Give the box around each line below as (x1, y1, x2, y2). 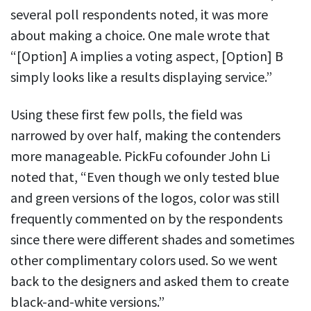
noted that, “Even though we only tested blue (10, 168, 279, 186)
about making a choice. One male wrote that (10, 26, 270, 44)
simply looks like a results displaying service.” (10, 68, 272, 86)
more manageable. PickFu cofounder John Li (10, 147, 270, 165)
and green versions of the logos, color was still (10, 189, 280, 207)
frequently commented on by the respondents (10, 210, 283, 228)
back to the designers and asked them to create (10, 272, 289, 290)
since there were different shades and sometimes (10, 230, 294, 249)
